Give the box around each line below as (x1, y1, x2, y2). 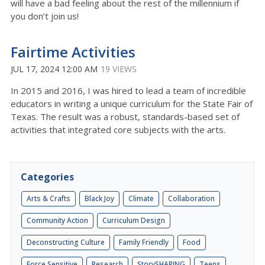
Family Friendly (119, 237, 169, 247)
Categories (21, 170, 74, 183)
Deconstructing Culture (27, 237, 105, 247)
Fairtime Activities (11, 41, 135, 62)
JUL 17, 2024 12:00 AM (11, 63, 98, 75)
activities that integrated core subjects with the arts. (11, 123, 225, 135)
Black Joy (85, 193, 114, 203)
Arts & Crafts (27, 193, 70, 203)
